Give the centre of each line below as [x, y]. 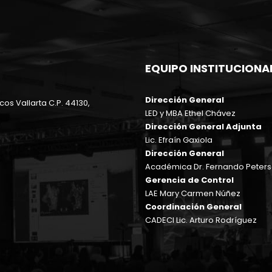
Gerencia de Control [189, 180]
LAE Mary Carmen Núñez [193, 193]
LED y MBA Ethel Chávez [190, 113]
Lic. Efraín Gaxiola [179, 140]
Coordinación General [193, 206]
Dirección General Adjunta [203, 126]
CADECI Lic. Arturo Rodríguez [201, 220]
